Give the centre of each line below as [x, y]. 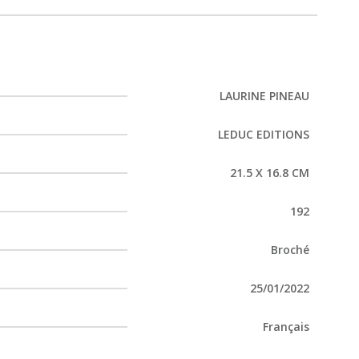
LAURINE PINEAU [264, 96]
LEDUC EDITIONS [264, 134]
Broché [290, 250]
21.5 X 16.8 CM [270, 173]
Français [286, 327]
